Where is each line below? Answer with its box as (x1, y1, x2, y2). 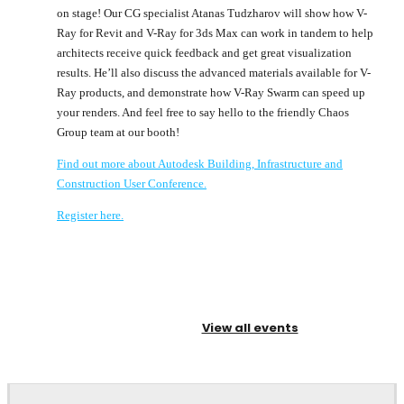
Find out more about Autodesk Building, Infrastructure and (57, 156, 343, 170)
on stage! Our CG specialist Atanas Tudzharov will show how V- (57, 5, 367, 20)
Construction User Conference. (57, 176, 207, 190)
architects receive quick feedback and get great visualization (57, 45, 352, 60)
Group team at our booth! (57, 124, 179, 139)
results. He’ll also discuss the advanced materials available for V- (57, 65, 371, 79)
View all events (201, 318, 298, 336)
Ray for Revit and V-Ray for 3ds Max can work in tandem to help (57, 25, 373, 40)
